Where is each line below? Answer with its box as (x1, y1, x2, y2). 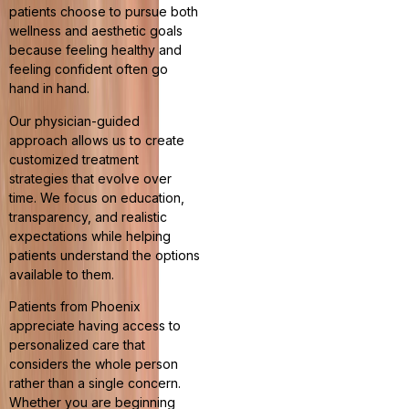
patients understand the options (9, 246, 200, 263)
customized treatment (9, 151, 139, 167)
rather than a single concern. (9, 374, 181, 391)
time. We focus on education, (9, 189, 184, 205)
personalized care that (9, 336, 145, 352)
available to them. (9, 266, 114, 282)
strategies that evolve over (9, 170, 172, 186)
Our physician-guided (9, 112, 140, 129)
